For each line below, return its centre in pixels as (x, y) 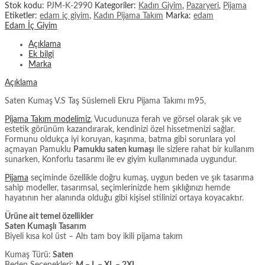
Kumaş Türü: (28, 255)
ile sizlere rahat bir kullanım (204, 149)
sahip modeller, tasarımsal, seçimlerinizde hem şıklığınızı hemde (117, 188)
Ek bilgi (41, 54)
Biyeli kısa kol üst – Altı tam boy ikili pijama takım (94, 236)
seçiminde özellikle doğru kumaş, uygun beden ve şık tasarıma (141, 178)
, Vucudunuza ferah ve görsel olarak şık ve (166, 119)
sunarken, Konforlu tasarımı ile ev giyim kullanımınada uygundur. (121, 159)
